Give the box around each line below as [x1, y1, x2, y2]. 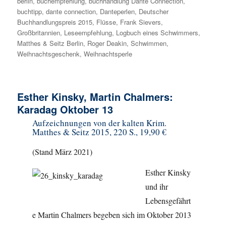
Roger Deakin [87, 38, 127, 48]
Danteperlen [100, 7, 135, 17]
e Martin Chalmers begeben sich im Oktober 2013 [32, 209, 191, 220]
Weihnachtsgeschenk [17, 49, 80, 59]
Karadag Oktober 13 [17, 102, 114, 117]
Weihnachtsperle [84, 49, 133, 59]
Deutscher [139, 7, 169, 17]
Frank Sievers [120, 17, 161, 27]
